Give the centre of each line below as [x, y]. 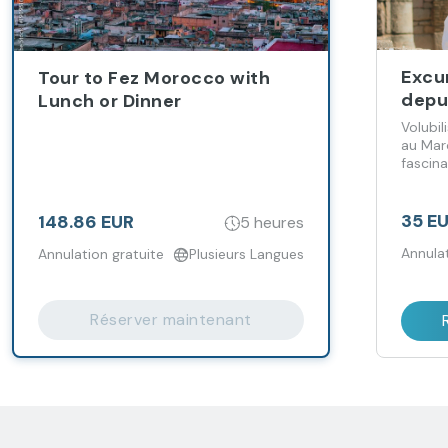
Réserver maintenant [171, 319]
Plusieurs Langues [246, 254]
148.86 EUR [86, 222]
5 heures [272, 222]
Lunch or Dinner [110, 101]
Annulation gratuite [101, 254]
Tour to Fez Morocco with [154, 78]
